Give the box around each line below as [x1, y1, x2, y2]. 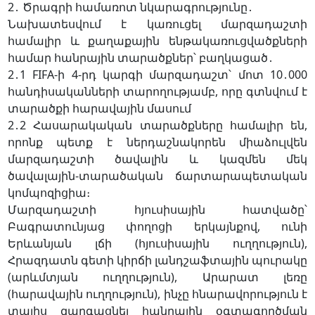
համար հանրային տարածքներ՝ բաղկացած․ [7, 50, 274, 66]
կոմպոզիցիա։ [7, 185, 90, 201]
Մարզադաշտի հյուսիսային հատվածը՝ [7, 202, 308, 218]
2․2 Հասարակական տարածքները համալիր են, [7, 117, 308, 134]
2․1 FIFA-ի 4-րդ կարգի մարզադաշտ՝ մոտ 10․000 [7, 67, 308, 83]
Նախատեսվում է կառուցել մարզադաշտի [7, 16, 308, 32]
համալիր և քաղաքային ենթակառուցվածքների [7, 33, 308, 49]
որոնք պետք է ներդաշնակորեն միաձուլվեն [7, 134, 308, 150]
